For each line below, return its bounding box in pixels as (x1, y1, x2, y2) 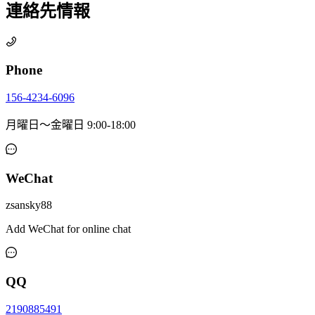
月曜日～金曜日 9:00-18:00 (6, 118, 136, 131)
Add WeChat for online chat (6, 223, 131, 236)
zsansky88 (6, 199, 52, 212)
